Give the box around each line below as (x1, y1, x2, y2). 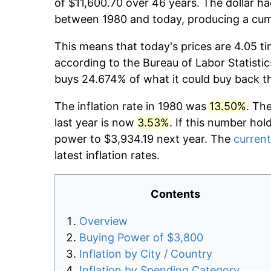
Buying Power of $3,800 (79, 231, 203, 244)
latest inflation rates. (54, 149, 160, 162)
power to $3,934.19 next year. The (54, 132, 233, 146)
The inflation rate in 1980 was (54, 100, 209, 113)
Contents (151, 188, 200, 201)
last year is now (54, 116, 137, 129)
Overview (79, 215, 128, 228)
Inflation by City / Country (79, 247, 212, 261)
